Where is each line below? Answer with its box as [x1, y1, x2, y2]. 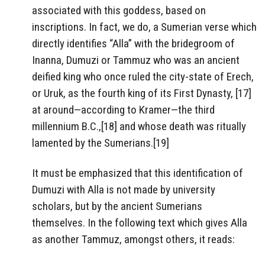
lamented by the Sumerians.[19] [32, 136, 169, 150]
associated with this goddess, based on [32, 4, 206, 18]
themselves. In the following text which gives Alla [32, 216, 247, 230]
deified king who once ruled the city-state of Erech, [32, 70, 254, 84]
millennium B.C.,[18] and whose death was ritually [32, 119, 246, 134]
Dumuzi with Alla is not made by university [32, 183, 215, 197]
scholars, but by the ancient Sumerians [32, 199, 202, 214]
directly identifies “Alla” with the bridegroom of [32, 37, 235, 51]
